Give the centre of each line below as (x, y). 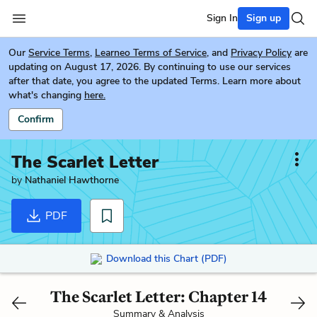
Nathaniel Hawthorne (72, 180)
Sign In (222, 18)
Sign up (264, 18)
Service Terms (59, 53)
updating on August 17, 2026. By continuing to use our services (150, 67)
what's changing (45, 95)
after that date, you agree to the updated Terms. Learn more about (155, 81)
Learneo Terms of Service (151, 53)
